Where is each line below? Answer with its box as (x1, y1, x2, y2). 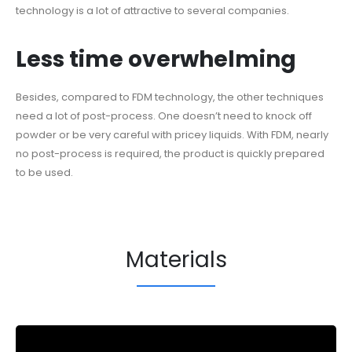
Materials (125, 244, 227, 276)
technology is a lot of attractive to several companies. (16, 3, 289, 19)
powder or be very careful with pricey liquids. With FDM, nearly (16, 127, 328, 143)
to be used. (16, 165, 73, 181)
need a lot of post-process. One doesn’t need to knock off (16, 108, 312, 124)
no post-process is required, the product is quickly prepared (16, 146, 324, 162)
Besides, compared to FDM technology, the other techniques (16, 90, 324, 105)
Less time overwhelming (16, 44, 296, 75)
